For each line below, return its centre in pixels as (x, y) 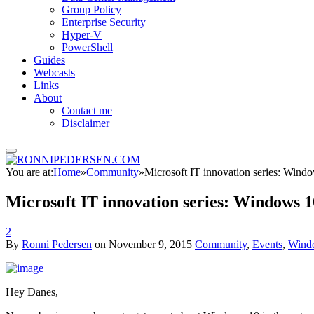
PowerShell (87, 47)
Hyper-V (82, 35)
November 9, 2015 (150, 244)
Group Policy (91, 9)
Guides (49, 60)
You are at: (29, 172)
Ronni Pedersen (57, 244)
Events (267, 244)
